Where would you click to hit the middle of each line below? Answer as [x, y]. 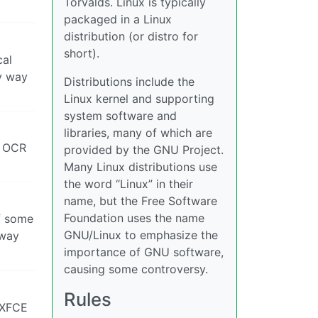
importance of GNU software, [144, 252]
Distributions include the [129, 82]
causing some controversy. [136, 269]
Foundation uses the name [134, 218]
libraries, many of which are [138, 133]
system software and [120, 116]
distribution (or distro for [131, 36]
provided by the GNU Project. [144, 150]
